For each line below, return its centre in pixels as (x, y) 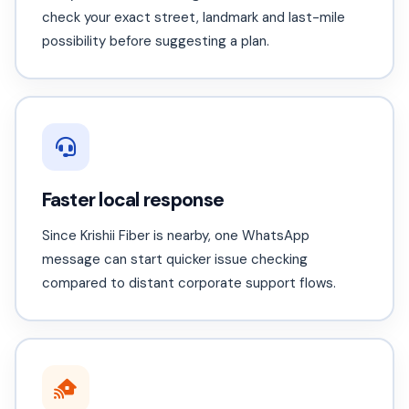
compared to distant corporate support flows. (189, 283)
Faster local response (133, 199)
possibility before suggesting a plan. (155, 41)
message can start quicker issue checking (174, 259)
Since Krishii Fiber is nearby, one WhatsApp (175, 235)
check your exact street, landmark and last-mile (193, 17)
